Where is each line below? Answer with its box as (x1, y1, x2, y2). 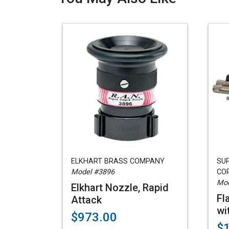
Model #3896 (71, 168, 114, 176)
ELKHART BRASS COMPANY (71, 157, 165, 166)
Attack (71, 194, 102, 206)
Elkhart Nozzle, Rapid (71, 181, 169, 194)
